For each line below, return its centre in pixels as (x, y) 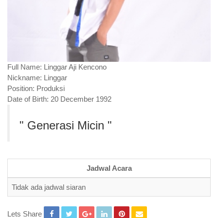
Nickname (24, 78)
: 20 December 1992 (79, 99)
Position (20, 88)
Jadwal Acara (109, 168)
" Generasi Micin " (66, 125)
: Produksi (49, 88)
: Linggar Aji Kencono (73, 67)
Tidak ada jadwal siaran (49, 187)
